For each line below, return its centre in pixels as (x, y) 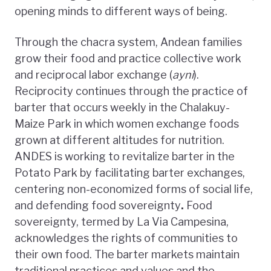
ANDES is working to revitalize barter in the (125, 156)
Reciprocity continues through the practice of (131, 91)
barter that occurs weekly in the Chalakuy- (122, 107)
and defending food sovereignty (98, 205)
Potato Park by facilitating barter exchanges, (130, 172)
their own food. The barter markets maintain (127, 254)
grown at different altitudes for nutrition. (119, 140)
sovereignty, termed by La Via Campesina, (122, 221)
